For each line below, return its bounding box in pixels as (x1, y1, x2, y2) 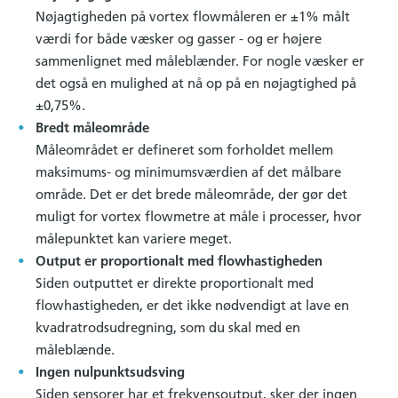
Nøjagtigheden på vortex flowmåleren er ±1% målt (36, 7, 350, 25)
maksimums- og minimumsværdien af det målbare (36, 163, 341, 180)
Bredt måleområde (36, 118, 149, 136)
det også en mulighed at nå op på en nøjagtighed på (36, 74, 356, 92)
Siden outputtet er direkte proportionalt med (36, 274, 314, 291)
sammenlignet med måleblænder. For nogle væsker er (36, 52, 364, 69)
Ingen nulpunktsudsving (36, 362, 185, 380)
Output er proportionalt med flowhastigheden (36, 251, 322, 269)
